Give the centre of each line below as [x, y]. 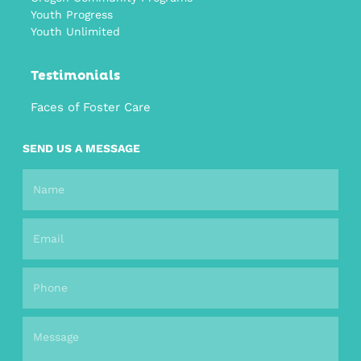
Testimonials [75, 75]
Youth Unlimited [75, 32]
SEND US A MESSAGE [81, 148]
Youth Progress [71, 15]
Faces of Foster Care [90, 107]
